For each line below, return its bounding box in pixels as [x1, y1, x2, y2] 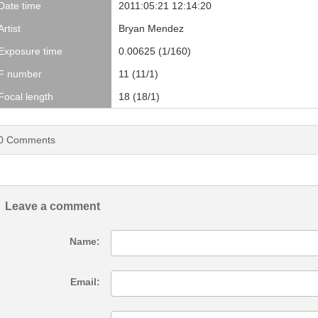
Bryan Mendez [119, 23, 184, 34]
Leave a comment [5, 200, 100, 212]
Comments [4, 134, 55, 146]
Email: [70, 276, 100, 287]
